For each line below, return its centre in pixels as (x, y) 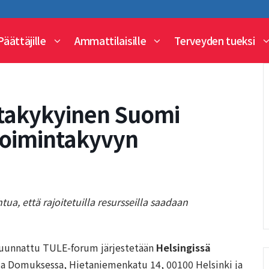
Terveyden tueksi (215, 41)
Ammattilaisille (110, 41)
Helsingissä (183, 247)
